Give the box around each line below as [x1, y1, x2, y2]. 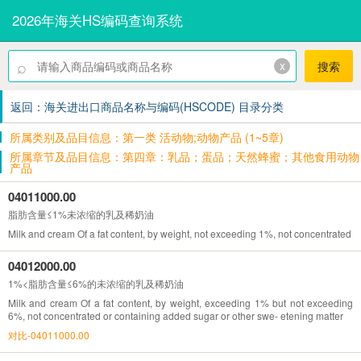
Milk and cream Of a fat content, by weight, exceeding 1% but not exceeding [8, 295, 353, 309]
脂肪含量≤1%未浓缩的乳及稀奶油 [8, 206, 154, 221]
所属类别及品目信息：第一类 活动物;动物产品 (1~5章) [10, 128, 284, 145]
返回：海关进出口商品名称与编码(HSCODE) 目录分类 [10, 98, 284, 114]
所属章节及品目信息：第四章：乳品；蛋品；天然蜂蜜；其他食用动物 [10, 147, 359, 164]
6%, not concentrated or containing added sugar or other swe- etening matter [8, 308, 343, 322]
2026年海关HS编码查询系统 [12, 10, 183, 30]
